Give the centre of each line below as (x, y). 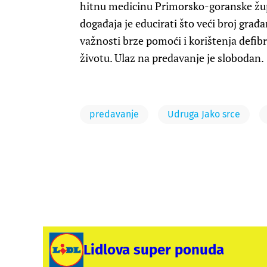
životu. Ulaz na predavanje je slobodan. (172, 58)
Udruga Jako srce (204, 114)
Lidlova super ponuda (154, 250)
